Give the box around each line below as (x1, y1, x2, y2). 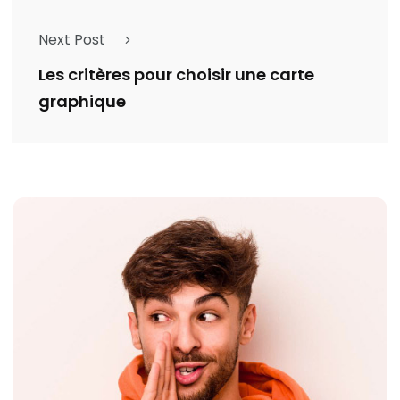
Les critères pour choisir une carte (38, 63, 314, 87)
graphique (38, 90, 126, 113)
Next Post (38, 29, 105, 50)
